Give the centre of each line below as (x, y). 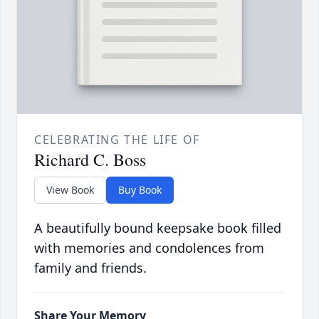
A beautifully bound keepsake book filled (158, 228)
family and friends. (90, 268)
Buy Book (140, 190)
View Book (70, 190)
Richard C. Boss (90, 160)
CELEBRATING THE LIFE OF (117, 140)
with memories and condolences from (149, 248)
